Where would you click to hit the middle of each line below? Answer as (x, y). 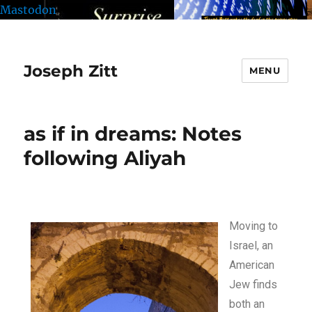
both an (247, 304)
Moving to (254, 226)
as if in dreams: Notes (133, 134)
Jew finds (253, 284)
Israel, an (251, 245)
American (252, 265)
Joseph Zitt (71, 71)
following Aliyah (105, 158)
